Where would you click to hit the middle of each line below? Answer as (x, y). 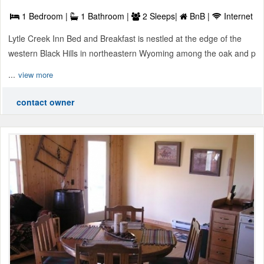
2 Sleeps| (160, 16)
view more (36, 75)
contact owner (45, 102)
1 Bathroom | (105, 16)
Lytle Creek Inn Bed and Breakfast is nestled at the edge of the (125, 39)
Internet (237, 16)
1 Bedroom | (45, 16)
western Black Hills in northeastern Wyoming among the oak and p (132, 53)
